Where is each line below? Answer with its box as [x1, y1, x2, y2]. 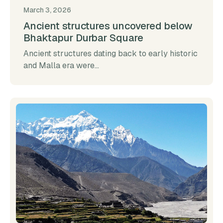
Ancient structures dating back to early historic [23, 48, 198, 59]
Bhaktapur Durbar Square [23, 31, 143, 45]
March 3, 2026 [23, 5, 71, 15]
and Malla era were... [23, 60, 99, 71]
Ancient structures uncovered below [23, 19, 193, 33]
